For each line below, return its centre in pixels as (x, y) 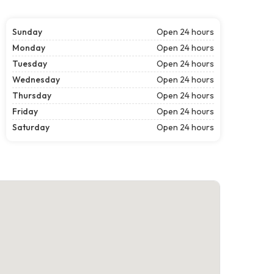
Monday (29, 47)
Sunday (27, 31)
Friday (25, 111)
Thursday (32, 95)
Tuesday (30, 63)
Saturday (31, 127)
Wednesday (36, 79)
